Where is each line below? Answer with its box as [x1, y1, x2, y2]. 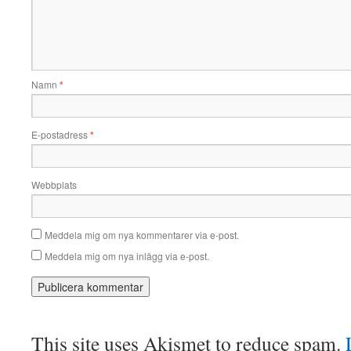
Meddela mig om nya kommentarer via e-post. [45, 228, 239, 241]
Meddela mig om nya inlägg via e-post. [45, 249, 209, 262]
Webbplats [31, 178, 77, 191]
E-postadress [31, 128, 90, 141]
